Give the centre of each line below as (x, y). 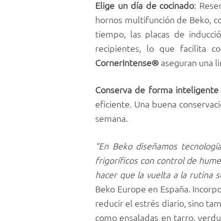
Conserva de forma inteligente (157, 90)
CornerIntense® (127, 62)
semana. (111, 118)
